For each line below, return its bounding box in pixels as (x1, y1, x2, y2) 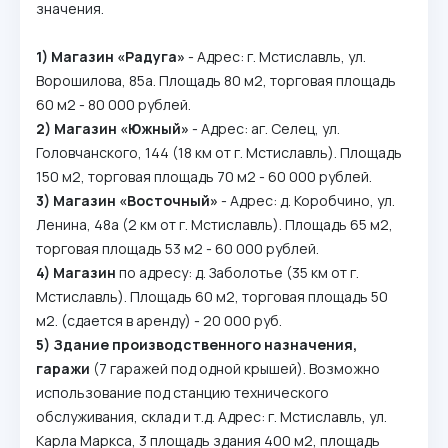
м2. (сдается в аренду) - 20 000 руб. (36, 311, 282, 330)
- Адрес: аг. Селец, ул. (192, 119, 340, 138)
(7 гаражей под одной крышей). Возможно (90, 359, 380, 378)
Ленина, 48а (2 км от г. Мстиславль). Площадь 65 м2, (36, 215, 393, 234)
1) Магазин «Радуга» (36, 47, 185, 66)
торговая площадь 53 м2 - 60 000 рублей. (36, 239, 319, 258)
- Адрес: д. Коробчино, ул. (218, 191, 395, 210)
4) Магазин (36, 263, 116, 282)
